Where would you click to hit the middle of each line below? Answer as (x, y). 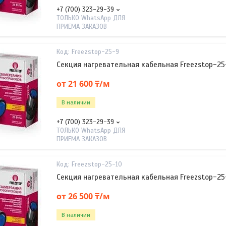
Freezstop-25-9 (95, 52)
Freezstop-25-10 (97, 164)
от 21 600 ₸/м (83, 83)
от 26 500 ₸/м (83, 196)
